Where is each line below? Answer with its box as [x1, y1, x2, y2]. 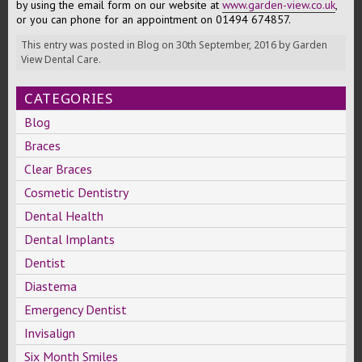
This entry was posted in [21, 38, 137, 52]
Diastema [24, 278, 77, 294]
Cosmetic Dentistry [24, 184, 128, 200]
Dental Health [24, 208, 103, 224]
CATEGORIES [24, 89, 113, 107]
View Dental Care [21, 53, 99, 66]
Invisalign [24, 325, 75, 341]
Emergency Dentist [24, 301, 127, 318]
